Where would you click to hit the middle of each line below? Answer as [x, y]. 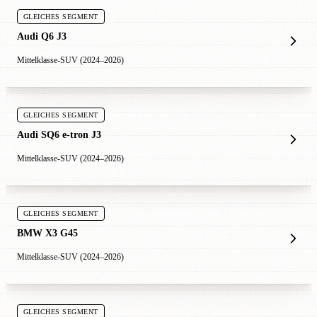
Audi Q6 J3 [42, 36]
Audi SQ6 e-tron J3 [59, 134]
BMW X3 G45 [47, 233]
